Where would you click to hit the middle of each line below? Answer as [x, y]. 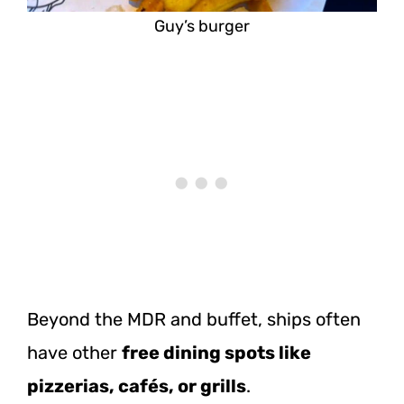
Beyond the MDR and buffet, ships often [194, 319]
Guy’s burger [202, 26]
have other [74, 352]
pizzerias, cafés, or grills [137, 386]
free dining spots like [216, 352]
